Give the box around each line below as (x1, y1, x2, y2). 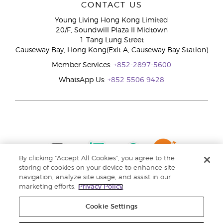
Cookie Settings (86, 204, 137, 210)
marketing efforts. (19, 184, 76, 190)
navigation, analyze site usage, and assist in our (19, 174, 171, 181)
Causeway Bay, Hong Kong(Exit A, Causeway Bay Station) (15, 47, 208, 54)
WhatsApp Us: (59, 77, 108, 84)
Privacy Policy (78, 184, 123, 190)
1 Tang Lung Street (79, 37, 144, 44)
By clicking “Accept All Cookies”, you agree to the (19, 155, 175, 162)
